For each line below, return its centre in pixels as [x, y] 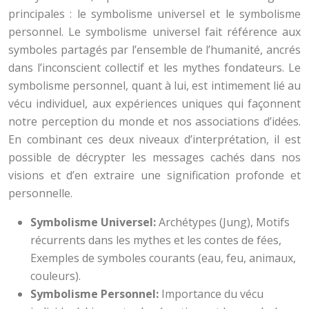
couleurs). [56, 276]
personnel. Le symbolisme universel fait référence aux [154, 32]
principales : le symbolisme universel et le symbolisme [154, 14]
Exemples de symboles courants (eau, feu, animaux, [163, 258]
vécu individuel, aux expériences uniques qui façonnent [154, 103]
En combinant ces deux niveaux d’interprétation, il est [154, 139]
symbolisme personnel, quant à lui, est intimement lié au [154, 86]
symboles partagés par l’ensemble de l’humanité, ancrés [154, 50]
